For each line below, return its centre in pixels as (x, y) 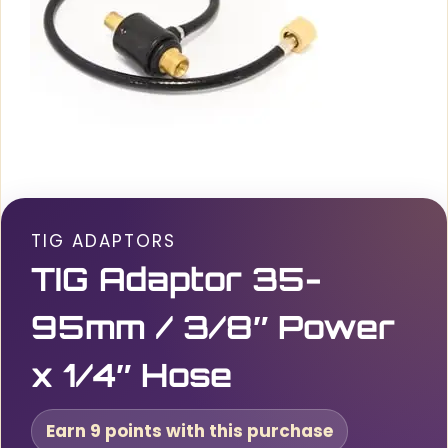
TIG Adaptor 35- (176, 279)
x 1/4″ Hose (131, 375)
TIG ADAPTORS (103, 241)
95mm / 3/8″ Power (213, 327)
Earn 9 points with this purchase (189, 431)
